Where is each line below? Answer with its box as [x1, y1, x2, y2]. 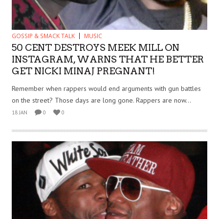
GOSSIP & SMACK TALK [12, 31, 75, 40]
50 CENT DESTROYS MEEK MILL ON [12, 42, 179, 53]
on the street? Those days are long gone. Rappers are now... [12, 96, 191, 105]
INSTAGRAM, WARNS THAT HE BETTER [12, 53, 204, 65]
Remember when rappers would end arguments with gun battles [12, 84, 201, 93]
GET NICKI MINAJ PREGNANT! [12, 65, 155, 77]
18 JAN [12, 109, 27, 116]
